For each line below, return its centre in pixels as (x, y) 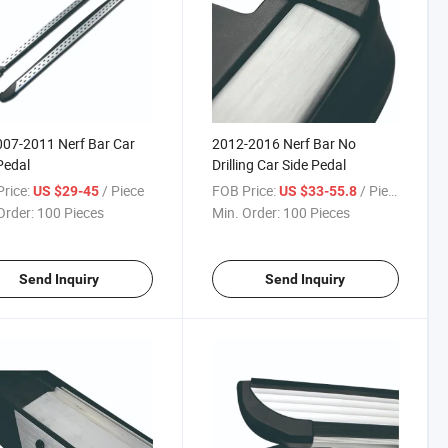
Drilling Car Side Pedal (278, 165)
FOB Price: (243, 191)
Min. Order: (245, 213)
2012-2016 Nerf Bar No (283, 144)
